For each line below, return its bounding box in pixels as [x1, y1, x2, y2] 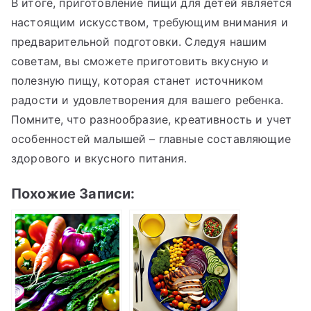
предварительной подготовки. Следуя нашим [11, 34, 267, 49]
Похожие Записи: [11, 185, 135, 202]
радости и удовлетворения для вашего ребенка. [11, 92, 284, 107]
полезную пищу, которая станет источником [11, 73, 264, 87]
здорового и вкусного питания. [11, 151, 187, 165]
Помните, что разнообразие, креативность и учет [11, 112, 292, 126]
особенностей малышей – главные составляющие [11, 131, 291, 146]
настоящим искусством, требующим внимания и [11, 15, 288, 29]
